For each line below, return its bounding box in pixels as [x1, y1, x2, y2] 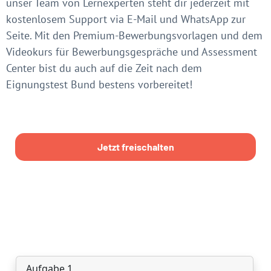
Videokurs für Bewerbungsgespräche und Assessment [6, 44, 257, 59]
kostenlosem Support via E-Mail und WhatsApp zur [6, 11, 246, 26]
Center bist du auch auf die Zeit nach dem [6, 60, 202, 75]
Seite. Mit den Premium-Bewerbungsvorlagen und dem [6, 28, 263, 42]
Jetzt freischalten [97, 140, 174, 152]
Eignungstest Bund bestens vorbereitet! [6, 77, 192, 91]
